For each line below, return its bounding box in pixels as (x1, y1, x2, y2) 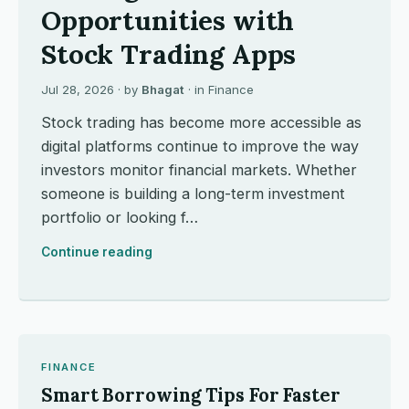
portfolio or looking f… (41, 208, 198, 226)
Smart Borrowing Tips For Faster (41, 383, 341, 407)
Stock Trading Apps (41, 37, 297, 71)
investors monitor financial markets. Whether (41, 161, 357, 179)
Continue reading (41, 245, 152, 259)
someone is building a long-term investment (41, 184, 345, 203)
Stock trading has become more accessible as (41, 113, 362, 131)
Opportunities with (41, 3, 295, 37)
